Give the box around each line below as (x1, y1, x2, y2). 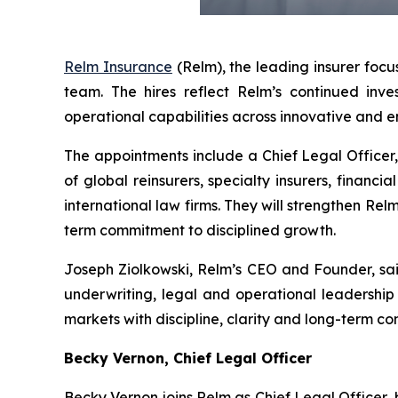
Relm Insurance (64, 58, 172, 76)
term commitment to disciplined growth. (64, 221, 336, 240)
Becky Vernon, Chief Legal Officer (64, 349, 312, 368)
